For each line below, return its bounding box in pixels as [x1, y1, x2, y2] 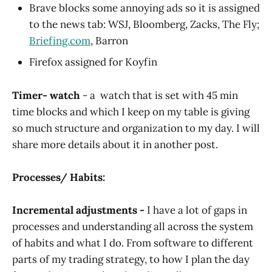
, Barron [90, 34, 128, 48]
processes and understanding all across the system [12, 220, 253, 233]
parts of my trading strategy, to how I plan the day [12, 253, 250, 266]
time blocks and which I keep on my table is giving [12, 104, 250, 118]
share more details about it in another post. [12, 137, 218, 151]
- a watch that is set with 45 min [80, 88, 238, 102]
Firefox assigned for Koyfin [29, 55, 157, 69]
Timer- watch [12, 88, 80, 102]
